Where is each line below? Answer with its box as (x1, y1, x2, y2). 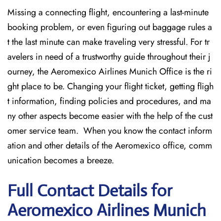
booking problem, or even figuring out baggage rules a (7, 21, 212, 34)
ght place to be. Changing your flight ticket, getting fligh (7, 80, 214, 93)
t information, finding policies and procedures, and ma (7, 95, 211, 108)
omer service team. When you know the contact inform (7, 124, 212, 137)
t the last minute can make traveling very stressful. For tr (7, 36, 210, 48)
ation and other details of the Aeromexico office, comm (7, 139, 212, 152)
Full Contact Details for (7, 181, 172, 201)
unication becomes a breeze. (7, 154, 116, 167)
